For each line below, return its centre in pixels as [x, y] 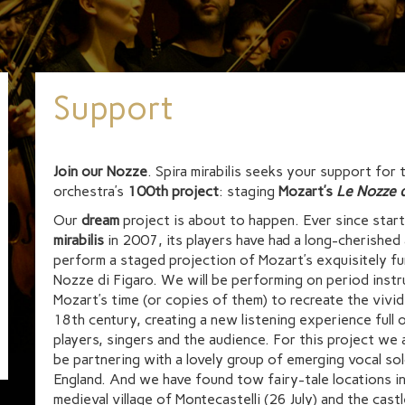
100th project [173, 191]
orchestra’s [90, 191]
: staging [249, 191]
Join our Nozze [100, 171]
